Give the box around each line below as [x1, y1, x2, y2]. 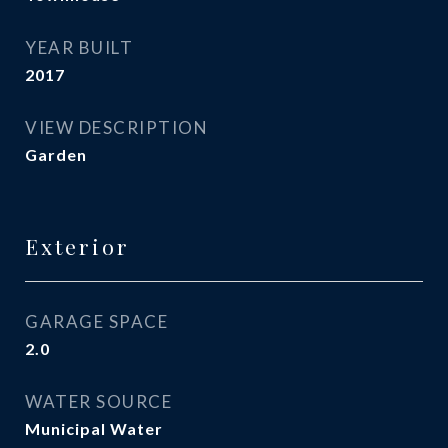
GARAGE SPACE [25, 311, 168, 332]
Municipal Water [25, 419, 163, 438]
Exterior [25, 232, 130, 260]
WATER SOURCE [25, 391, 172, 412]
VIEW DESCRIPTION [25, 117, 208, 138]
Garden [25, 145, 87, 164]
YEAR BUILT [25, 37, 133, 58]
